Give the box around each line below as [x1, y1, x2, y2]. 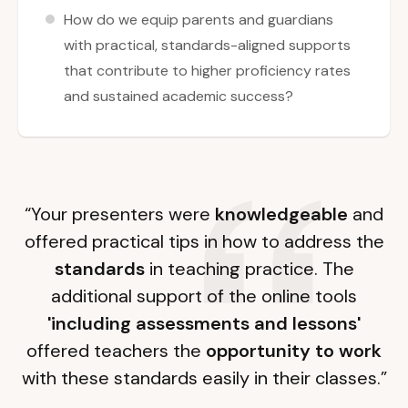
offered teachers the [26, 339, 206, 363]
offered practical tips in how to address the [24, 229, 384, 254]
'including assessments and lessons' [47, 311, 361, 336]
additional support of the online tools [51, 284, 357, 309]
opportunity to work [206, 339, 382, 363]
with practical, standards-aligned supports [64, 36, 351, 56]
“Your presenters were [25, 202, 215, 227]
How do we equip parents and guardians [64, 10, 333, 30]
